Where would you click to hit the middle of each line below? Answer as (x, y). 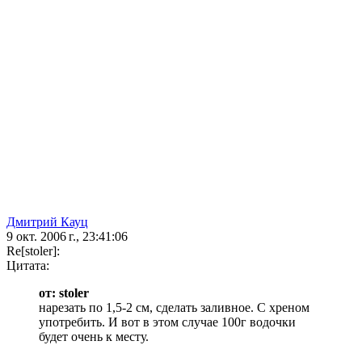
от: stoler (64, 293)
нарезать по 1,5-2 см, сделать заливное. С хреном (174, 308)
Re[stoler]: (33, 251)
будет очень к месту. (94, 337)
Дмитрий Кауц (47, 222)
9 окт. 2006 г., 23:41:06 (67, 237)
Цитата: (28, 266)
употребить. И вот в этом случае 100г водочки (167, 322)
